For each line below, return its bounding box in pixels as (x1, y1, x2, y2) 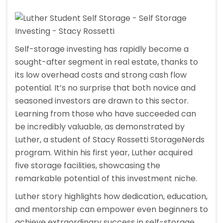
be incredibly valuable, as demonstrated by (15, 121, 185, 133)
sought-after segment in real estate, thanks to (15, 56, 198, 68)
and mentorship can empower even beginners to (15, 204, 208, 216)
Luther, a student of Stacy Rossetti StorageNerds (15, 134, 205, 146)
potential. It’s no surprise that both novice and (15, 82, 196, 94)
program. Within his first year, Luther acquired (15, 147, 193, 159)
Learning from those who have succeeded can (15, 108, 196, 120)
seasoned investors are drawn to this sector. (15, 95, 189, 107)
